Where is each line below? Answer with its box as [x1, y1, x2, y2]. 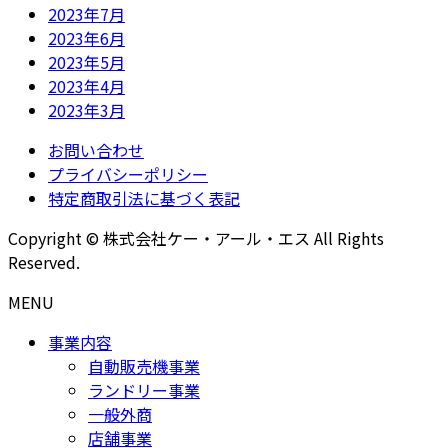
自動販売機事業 [88, 354, 200, 379]
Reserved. [8, 250, 80, 275]
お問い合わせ [48, 138, 144, 163]
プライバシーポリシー [48, 162, 208, 187]
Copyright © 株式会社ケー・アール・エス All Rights [8, 226, 384, 251]
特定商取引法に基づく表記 [48, 186, 240, 211]
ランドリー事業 [88, 378, 200, 403]
